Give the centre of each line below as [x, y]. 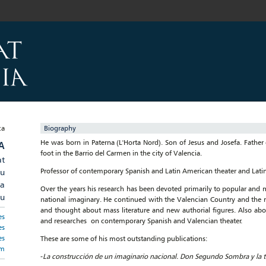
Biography [60, 128]
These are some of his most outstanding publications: [124, 238]
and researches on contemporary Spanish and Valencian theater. [141, 221]
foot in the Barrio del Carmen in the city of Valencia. [121, 153]
